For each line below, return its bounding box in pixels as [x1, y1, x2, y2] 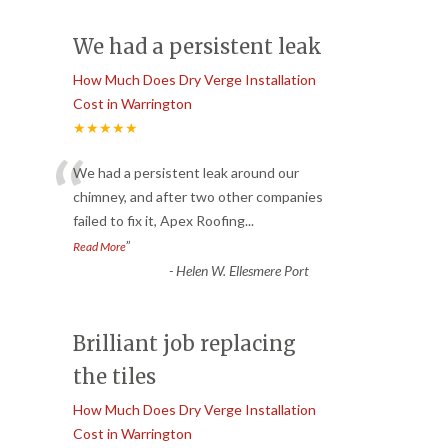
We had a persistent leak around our [73, 164, 299, 182]
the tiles [73, 364, 156, 390]
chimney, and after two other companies [73, 188, 323, 206]
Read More [73, 239, 126, 255]
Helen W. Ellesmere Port [175, 262, 309, 280]
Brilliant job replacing [73, 331, 296, 357]
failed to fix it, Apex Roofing [73, 212, 245, 230]
